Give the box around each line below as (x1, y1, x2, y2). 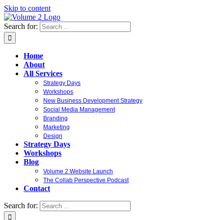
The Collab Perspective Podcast (43, 177, 129, 184)
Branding (43, 115, 68, 122)
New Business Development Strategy (43, 97, 142, 104)
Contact (24, 184, 50, 192)
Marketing (43, 124, 70, 131)
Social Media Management (43, 106, 115, 113)
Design (43, 133, 62, 139)
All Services (24, 69, 62, 78)
